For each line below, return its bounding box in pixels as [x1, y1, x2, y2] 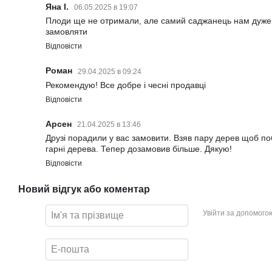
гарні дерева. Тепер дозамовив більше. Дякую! [46, 143, 232, 154]
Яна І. [46, 2, 71, 12]
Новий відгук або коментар [18, 183, 150, 194]
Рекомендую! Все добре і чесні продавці [46, 80, 206, 90]
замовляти [46, 27, 87, 37]
